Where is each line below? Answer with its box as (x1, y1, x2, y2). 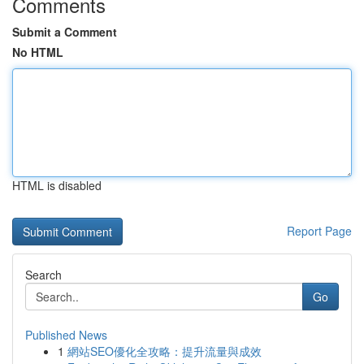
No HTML (12, 44, 63, 60)
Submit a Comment (12, 24, 117, 40)
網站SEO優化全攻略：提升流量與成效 (67, 343, 262, 359)
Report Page (287, 223, 352, 239)
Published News (25, 327, 107, 343)
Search (25, 266, 62, 283)
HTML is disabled (12, 177, 102, 193)
